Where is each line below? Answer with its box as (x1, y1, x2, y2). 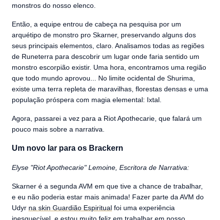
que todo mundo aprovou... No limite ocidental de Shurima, (12, 74, 195, 82)
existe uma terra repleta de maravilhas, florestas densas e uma (12, 85, 208, 93)
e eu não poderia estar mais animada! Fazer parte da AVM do (12, 193, 204, 201)
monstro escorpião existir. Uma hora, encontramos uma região (12, 63, 206, 71)
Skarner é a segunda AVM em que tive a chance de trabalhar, (12, 182, 203, 190)
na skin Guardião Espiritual (28, 204, 112, 212)
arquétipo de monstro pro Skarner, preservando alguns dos (12, 31, 196, 39)
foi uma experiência (112, 204, 175, 212)
